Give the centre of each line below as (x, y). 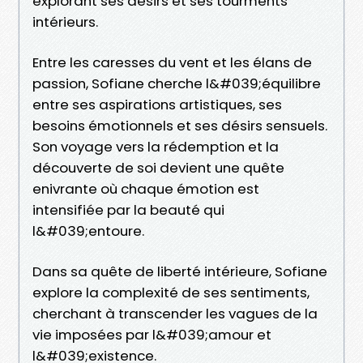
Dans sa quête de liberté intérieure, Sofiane (180, 271)
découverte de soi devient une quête (158, 167)
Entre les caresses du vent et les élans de (172, 62)
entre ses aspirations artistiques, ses (157, 104)
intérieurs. (65, 21)
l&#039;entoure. (88, 231)
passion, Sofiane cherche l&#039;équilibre (177, 83)
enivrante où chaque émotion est (146, 188)
